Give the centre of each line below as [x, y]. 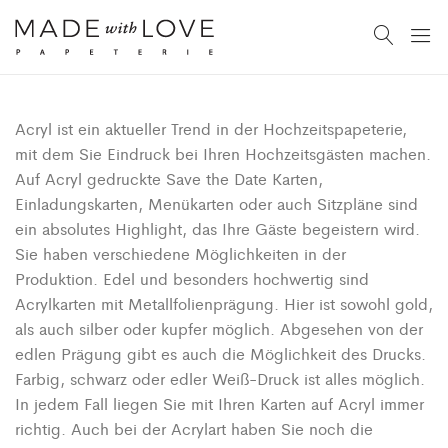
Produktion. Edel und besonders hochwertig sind [192, 278]
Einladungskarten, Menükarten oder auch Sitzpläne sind [216, 203]
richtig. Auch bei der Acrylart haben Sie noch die [194, 428]
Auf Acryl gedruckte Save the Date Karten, [169, 178]
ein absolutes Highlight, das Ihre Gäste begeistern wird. [217, 228]
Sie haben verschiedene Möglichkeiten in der [180, 253]
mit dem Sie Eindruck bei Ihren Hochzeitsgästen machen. [223, 153]
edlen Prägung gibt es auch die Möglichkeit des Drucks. [220, 353]
